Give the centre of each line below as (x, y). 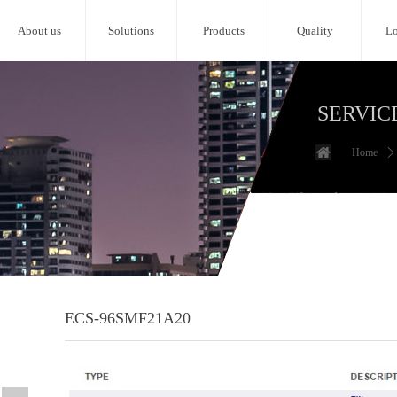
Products (223, 31)
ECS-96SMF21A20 (128, 318)
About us (40, 31)
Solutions (132, 31)
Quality (315, 31)
